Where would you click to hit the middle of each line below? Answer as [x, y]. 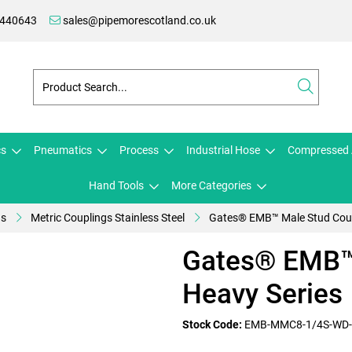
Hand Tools [116, 185]
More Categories [211, 185]
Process [139, 150]
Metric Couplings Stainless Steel [108, 218]
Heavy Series [262, 294]
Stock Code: [212, 324]
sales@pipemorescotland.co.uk [138, 20]
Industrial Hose [223, 150]
